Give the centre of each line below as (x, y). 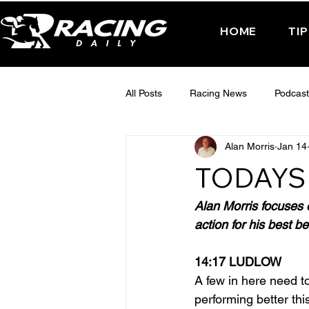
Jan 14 (292, 147)
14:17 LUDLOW (238, 261)
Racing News (218, 93)
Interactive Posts (189, 149)
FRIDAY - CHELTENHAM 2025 (219, 204)
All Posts (144, 93)
